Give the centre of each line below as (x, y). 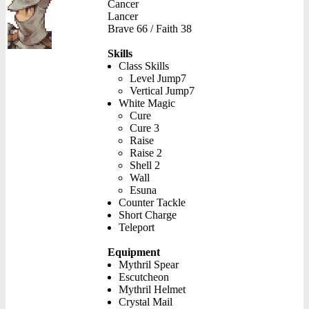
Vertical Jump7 (162, 91)
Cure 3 (144, 128)
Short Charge (148, 215)
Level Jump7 (158, 79)
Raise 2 (146, 153)
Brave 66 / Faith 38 (150, 29)
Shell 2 (145, 166)
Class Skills (144, 66)
